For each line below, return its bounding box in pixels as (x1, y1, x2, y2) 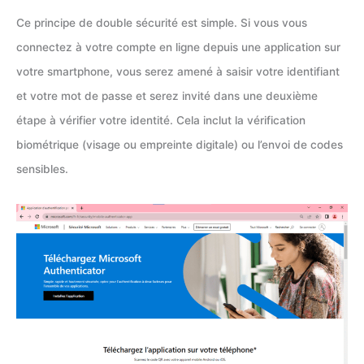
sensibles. (16, 162, 68, 176)
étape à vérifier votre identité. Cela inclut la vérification (16, 114, 305, 128)
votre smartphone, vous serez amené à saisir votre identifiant (16, 65, 340, 79)
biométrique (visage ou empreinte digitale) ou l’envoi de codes (16, 138, 343, 152)
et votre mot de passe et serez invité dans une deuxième (16, 89, 318, 103)
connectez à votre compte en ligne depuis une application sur (16, 41, 340, 54)
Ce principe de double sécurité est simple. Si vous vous (16, 16, 307, 30)
